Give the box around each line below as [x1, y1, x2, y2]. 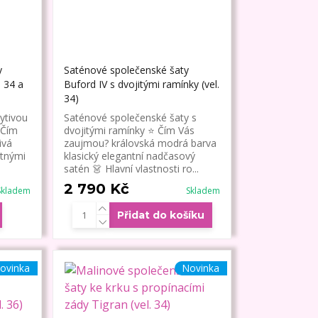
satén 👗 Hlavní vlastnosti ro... [64, 162, 199, 176]
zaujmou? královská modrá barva [64, 136, 217, 150]
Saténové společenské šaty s [64, 111, 197, 125]
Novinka [182, 261, 219, 275]
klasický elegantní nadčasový [64, 149, 196, 163]
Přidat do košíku [116, 209, 204, 222]
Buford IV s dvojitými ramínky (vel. [64, 77, 220, 92]
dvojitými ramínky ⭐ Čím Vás [64, 124, 195, 138]
